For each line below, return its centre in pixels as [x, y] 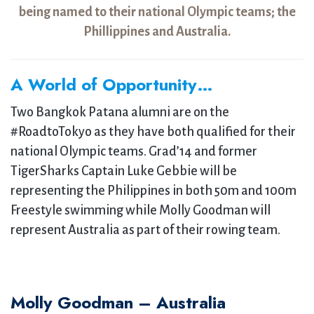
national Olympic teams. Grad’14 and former [134, 151]
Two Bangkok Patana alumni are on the [120, 112]
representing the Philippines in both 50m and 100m [153, 191]
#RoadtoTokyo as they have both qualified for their [153, 132]
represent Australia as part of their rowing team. [145, 230]
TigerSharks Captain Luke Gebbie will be [124, 171]
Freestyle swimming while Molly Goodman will [141, 210]
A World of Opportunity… [112, 84]
